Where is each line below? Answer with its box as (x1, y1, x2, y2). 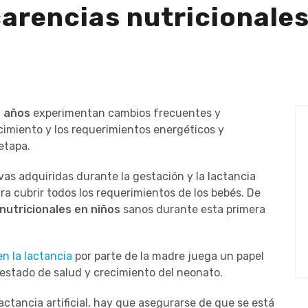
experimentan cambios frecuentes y (30, 106, 221, 120)
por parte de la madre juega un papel (72, 249, 264, 263)
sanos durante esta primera (120, 202, 265, 216)
